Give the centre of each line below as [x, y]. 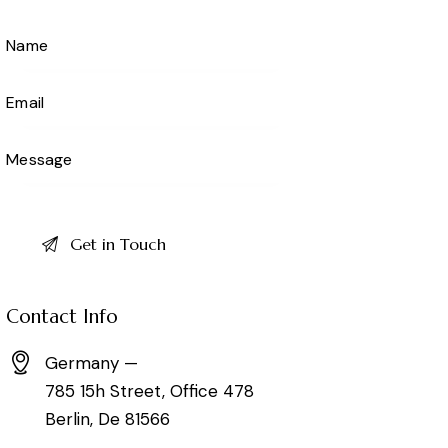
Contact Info [62, 316]
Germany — [92, 363]
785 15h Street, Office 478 [150, 391]
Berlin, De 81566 [108, 419]
